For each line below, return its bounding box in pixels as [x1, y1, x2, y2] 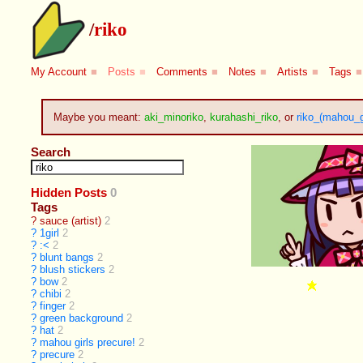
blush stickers [40, 263, 106, 276]
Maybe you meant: [53, 110, 144, 123]
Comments [156, 66, 208, 79]
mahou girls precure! [40, 336, 136, 349]
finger [40, 300, 66, 313]
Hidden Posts [31, 186, 108, 200]
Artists [277, 66, 309, 79]
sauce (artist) [40, 215, 102, 228]
